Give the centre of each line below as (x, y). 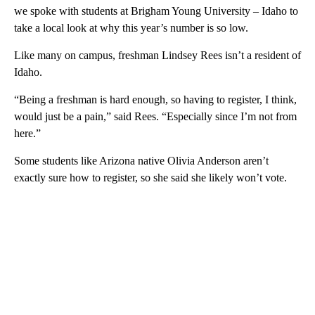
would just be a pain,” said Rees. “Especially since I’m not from (155, 116)
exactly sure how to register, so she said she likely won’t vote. (150, 177)
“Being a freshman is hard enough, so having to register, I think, (155, 99)
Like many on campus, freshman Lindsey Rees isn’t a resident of (157, 55)
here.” (27, 133)
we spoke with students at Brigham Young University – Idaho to (156, 11)
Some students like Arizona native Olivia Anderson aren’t (141, 160)
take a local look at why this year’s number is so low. (131, 27)
